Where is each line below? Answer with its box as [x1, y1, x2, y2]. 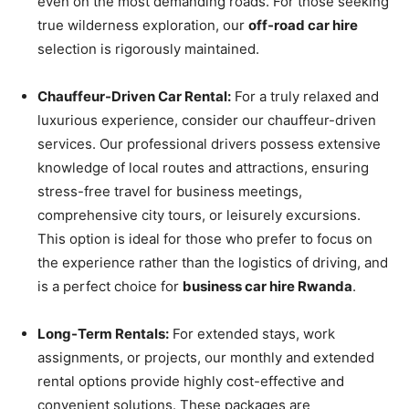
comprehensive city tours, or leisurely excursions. [37, 205, 361, 224]
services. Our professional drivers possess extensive [37, 134, 381, 152]
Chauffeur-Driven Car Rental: [37, 87, 231, 105]
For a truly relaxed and [231, 87, 379, 105]
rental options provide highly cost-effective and [37, 372, 344, 390]
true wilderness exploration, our [37, 16, 248, 34]
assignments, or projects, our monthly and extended [37, 348, 374, 366]
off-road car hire [248, 16, 358, 34]
